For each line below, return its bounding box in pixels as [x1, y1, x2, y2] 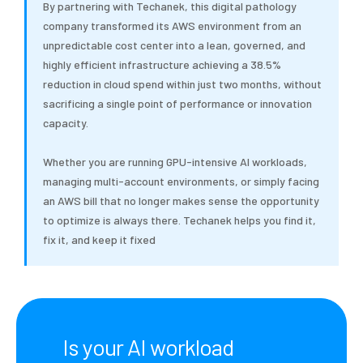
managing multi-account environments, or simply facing [43, 174, 319, 189]
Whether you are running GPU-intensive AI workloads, [43, 155, 307, 169]
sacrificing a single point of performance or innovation [43, 96, 312, 111]
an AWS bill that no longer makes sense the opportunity [43, 194, 319, 208]
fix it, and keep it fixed [43, 233, 156, 247]
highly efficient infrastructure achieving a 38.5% [43, 58, 281, 72]
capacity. [43, 116, 88, 130]
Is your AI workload [62, 333, 233, 361]
